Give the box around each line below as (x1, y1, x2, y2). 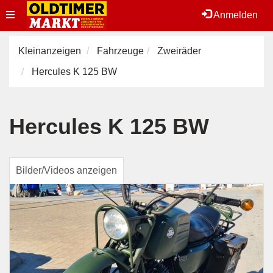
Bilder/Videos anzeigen (16, 165, 117, 175)
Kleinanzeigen (18, 46, 81, 56)
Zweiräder (157, 46, 201, 56)
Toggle (5, 9, 35, 19)
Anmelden (211, 10, 258, 20)
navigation (5, 40, 51, 50)
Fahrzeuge (97, 46, 144, 56)
